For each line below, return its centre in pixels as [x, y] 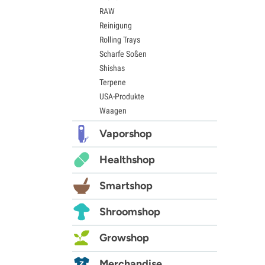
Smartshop [126, 185]
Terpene [113, 82]
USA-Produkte [122, 96]
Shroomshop [130, 211]
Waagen [113, 110]
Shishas [112, 68]
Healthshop [127, 159]
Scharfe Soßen [123, 54]
